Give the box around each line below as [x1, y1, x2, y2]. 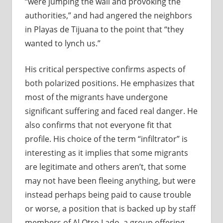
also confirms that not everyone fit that [24, 119, 172, 131]
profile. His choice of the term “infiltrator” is [24, 133, 188, 145]
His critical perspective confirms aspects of [24, 64, 185, 75]
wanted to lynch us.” [24, 38, 101, 49]
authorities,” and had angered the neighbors [24, 10, 192, 21]
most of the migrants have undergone [24, 92, 168, 103]
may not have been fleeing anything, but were [24, 175, 196, 187]
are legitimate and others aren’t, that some [24, 161, 186, 173]
